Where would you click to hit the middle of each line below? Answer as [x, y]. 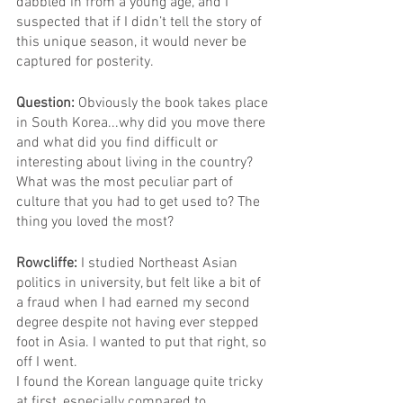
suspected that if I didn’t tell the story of [141, 23]
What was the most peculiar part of [126, 183]
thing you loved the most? [95, 223]
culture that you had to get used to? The [140, 203]
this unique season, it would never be [133, 43]
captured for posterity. [85, 63]
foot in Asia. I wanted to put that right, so [143, 343]
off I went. [47, 363]
